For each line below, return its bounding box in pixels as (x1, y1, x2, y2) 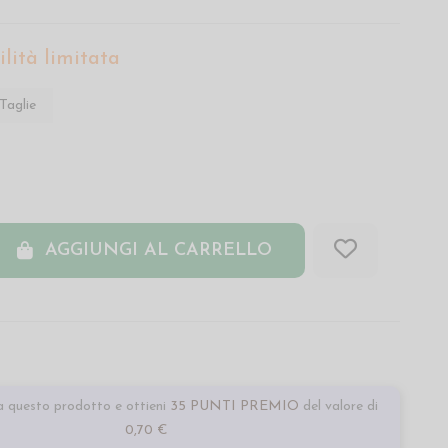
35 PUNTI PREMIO (165, 398, 303, 414)
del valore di (302, 398, 378, 414)
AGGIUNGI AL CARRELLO (44, 241, 272, 261)
